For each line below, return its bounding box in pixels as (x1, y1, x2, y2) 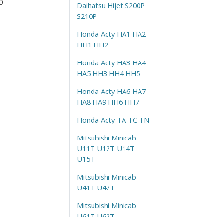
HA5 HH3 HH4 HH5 (77, 68, 140, 78)
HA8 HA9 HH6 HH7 (77, 96, 139, 107)
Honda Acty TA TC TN (77, 114, 149, 124)
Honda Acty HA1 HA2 (77, 29, 146, 39)
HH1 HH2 (77, 39, 108, 49)
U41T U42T (77, 182, 115, 192)
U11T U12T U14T (77, 143, 135, 153)
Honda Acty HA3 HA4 (77, 57, 146, 67)
